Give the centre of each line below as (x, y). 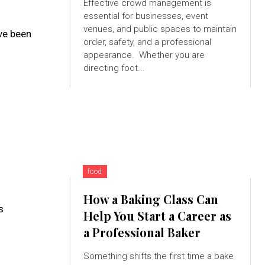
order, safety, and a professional (147, 42)
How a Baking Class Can (151, 199)
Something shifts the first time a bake (158, 256)
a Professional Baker (142, 232)
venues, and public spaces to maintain (160, 29)
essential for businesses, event (146, 16)
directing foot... (114, 68)
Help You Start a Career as (157, 216)
